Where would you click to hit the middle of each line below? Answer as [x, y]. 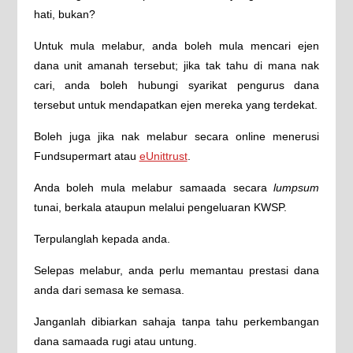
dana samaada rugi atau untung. [115, 341]
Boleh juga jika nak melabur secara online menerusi [176, 136]
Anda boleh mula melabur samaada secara [154, 188]
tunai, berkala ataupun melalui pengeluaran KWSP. [160, 207]
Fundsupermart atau [86, 156]
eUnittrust [163, 156]
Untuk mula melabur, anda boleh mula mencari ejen [176, 46]
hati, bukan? [64, 14]
